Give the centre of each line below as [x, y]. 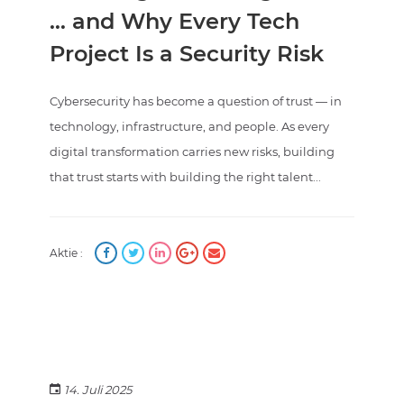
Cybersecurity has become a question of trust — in [196, 101]
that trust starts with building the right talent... [185, 177]
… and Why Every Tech [174, 22]
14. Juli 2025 [98, 390]
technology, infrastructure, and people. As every [189, 127]
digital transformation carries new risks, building [192, 152]
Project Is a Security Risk [187, 54]
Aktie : [66, 253]
